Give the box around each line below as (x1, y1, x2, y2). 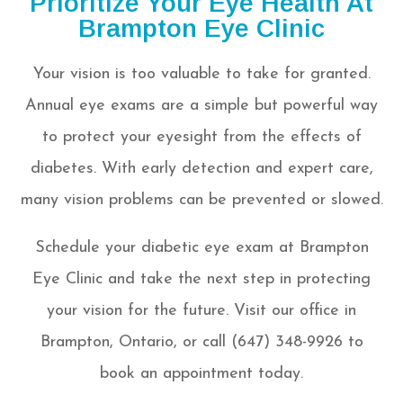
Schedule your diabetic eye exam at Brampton (34, 239, 369, 257)
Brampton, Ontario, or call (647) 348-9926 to (40, 334, 363, 352)
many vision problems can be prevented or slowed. (20, 192, 383, 210)
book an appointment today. (100, 365, 303, 383)
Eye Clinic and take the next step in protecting (32, 271, 371, 289)
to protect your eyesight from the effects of (41, 129, 362, 147)
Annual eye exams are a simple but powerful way (25, 97, 378, 115)
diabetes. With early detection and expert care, (30, 160, 373, 178)
